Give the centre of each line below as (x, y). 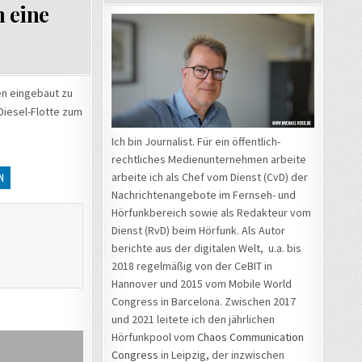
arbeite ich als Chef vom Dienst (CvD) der (210, 177)
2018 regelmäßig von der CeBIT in (192, 265)
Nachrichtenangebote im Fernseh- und (204, 194)
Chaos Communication (250, 337)
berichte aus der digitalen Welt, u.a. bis (206, 248)
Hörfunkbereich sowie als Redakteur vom (211, 212)
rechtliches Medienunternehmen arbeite (209, 159)
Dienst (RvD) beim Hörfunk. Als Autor (198, 230)
